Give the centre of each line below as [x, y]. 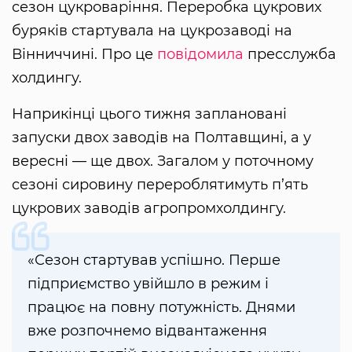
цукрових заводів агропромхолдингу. [149, 209]
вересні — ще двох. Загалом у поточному [163, 161]
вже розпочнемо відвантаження [147, 331]
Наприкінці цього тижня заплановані [149, 114]
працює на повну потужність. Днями [161, 308]
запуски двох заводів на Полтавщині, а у [161, 138]
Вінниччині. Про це [84, 55]
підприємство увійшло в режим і [148, 284]
